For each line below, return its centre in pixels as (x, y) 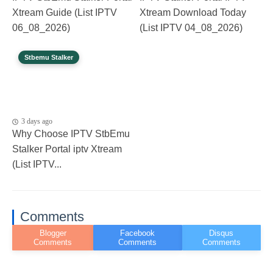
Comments (52, 217)
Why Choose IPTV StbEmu (71, 134)
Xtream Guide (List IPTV (65, 12)
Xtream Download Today (193, 12)
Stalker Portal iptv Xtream (67, 149)
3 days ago (37, 122)
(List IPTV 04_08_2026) (191, 27)
